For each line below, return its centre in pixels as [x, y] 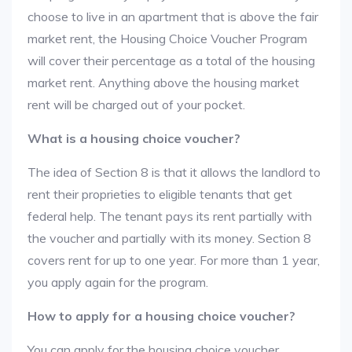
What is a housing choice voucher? [134, 138]
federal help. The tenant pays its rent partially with [170, 216]
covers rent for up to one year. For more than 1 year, [174, 260]
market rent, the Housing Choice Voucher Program [167, 38]
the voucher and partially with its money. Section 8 [169, 238]
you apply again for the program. [118, 282]
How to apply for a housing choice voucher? [161, 316]
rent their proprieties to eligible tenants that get [160, 194]
